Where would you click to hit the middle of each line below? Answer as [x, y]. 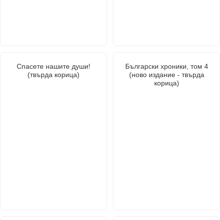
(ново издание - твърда [166, 74]
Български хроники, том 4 [166, 66]
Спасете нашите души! [54, 66]
